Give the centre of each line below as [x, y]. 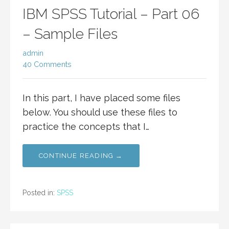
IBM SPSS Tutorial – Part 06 [111, 14]
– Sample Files [70, 34]
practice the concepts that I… [86, 127]
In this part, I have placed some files [101, 98]
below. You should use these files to [100, 112]
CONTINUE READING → [81, 156]
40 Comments [47, 64]
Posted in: [40, 193]
